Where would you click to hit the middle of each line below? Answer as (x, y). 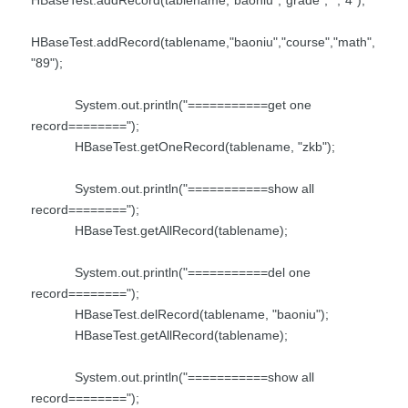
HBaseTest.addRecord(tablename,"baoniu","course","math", (203, 41)
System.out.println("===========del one (171, 272)
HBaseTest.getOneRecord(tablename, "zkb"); (183, 146)
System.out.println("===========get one (171, 104)
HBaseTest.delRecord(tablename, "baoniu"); (180, 314)
